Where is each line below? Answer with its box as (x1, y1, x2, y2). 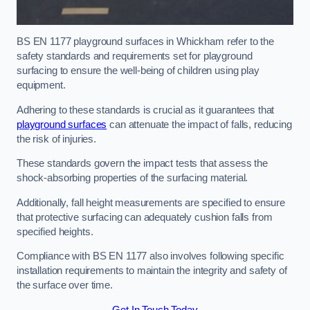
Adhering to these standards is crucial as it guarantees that (17, 104, 275, 116)
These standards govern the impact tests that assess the (17, 158, 268, 170)
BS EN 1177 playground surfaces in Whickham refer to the (17, 36, 275, 48)
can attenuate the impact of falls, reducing (107, 118, 292, 130)
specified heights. (17, 226, 96, 237)
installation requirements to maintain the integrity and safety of (17, 265, 287, 277)
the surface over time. (17, 280, 113, 291)
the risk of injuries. (17, 133, 99, 145)
